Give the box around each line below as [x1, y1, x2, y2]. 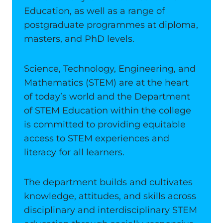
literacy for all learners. [24, 147, 124, 158]
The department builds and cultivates [24, 177, 193, 188]
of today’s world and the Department [24, 91, 190, 102]
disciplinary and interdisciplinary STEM [24, 205, 197, 216]
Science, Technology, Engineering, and [24, 63, 196, 74]
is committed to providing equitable [24, 119, 186, 130]
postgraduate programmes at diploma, [24, 19, 198, 30]
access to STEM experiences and [24, 133, 169, 144]
